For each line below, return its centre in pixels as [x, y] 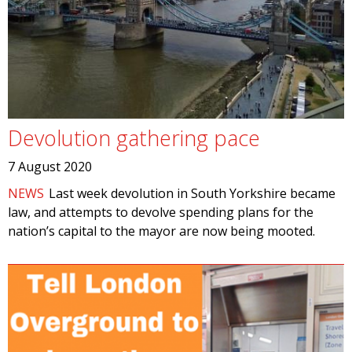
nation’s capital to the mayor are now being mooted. [163, 231]
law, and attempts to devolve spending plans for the [161, 212]
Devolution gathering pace [134, 138]
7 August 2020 [50, 167]
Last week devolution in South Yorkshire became [192, 193]
